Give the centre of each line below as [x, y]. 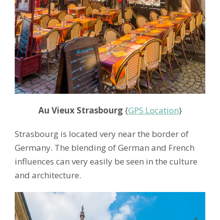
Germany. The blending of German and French [105, 147]
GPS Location [153, 110]
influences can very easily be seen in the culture [106, 161]
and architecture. [48, 175]
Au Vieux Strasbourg [80, 110]
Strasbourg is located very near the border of [102, 134]
